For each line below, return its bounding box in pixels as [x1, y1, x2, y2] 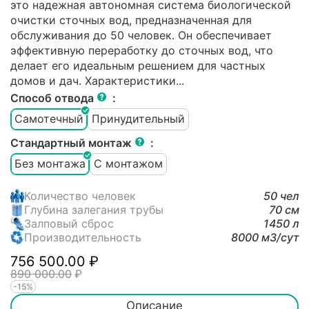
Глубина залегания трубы [24, 202, 163, 217]
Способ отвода [10, 90, 97, 105]
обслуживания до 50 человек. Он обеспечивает [10, 28, 272, 42]
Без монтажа [14, 157, 86, 171]
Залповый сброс [24, 216, 114, 230]
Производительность [24, 230, 141, 244]
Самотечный [14, 112, 83, 126]
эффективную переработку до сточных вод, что [10, 43, 273, 57]
